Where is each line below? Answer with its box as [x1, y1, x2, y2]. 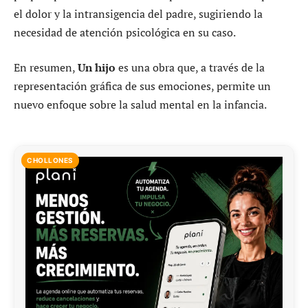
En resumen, [14, 60, 78, 76]
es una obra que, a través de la [115, 60, 265, 76]
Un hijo [78, 60, 115, 76]
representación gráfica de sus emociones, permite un [14, 78, 271, 94]
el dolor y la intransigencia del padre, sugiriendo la [14, 5, 263, 21]
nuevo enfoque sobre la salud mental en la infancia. [14, 97, 267, 113]
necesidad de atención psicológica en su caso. [14, 24, 236, 40]
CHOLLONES [27, 155, 74, 164]
